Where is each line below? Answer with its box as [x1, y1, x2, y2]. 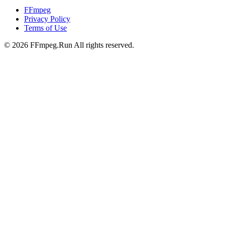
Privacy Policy [24, 15, 70, 24]
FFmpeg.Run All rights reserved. [28, 41, 134, 50]
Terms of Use [24, 24, 67, 33]
